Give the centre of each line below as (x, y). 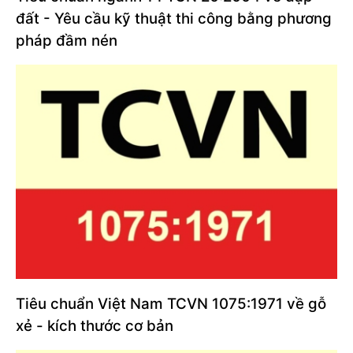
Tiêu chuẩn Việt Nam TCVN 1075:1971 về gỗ (171, 303)
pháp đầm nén (67, 41)
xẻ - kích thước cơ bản (95, 325)
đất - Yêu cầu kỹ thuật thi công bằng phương (174, 19)
